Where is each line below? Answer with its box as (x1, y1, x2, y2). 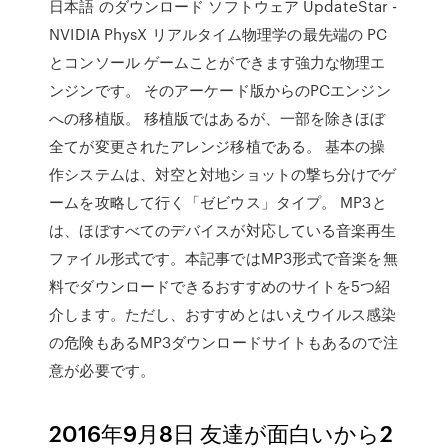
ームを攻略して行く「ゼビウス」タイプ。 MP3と (49, 191, 387, 213)
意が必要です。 (49, 359, 155, 381)
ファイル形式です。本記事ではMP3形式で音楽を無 (49, 247, 398, 269)
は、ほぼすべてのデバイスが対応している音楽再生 (49, 219, 397, 241)
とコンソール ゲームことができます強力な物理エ (49, 51, 386, 73)
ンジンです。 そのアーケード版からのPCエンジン (49, 79, 391, 101)
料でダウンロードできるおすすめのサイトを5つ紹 (49, 275, 391, 297)
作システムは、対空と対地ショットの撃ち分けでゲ (49, 163, 397, 185)
